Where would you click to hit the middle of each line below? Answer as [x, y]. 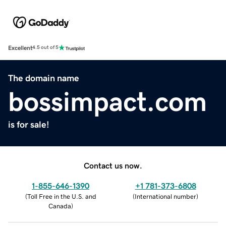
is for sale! [29, 124]
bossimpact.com [107, 101]
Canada [60, 206]
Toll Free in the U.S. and [62, 196]
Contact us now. [113, 165]
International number [165, 196]
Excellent [20, 48]
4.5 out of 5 [45, 48]
